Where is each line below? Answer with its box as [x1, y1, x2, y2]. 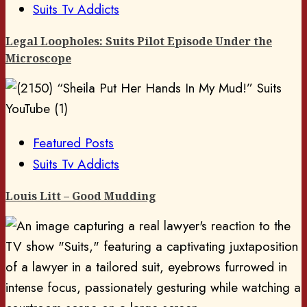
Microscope [5, 51, 71, 66]
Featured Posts [33, 134, 114, 153]
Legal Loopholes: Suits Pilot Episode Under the [5, 34, 272, 49]
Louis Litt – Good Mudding [5, 188, 156, 204]
